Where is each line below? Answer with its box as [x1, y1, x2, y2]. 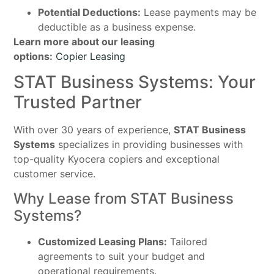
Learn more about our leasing [13, 35, 155, 48]
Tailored [167, 235, 208, 248]
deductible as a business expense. [38, 20, 196, 33]
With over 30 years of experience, [13, 124, 174, 136]
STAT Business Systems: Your [13, 72, 256, 93]
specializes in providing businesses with [55, 138, 243, 151]
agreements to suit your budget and [38, 250, 206, 262]
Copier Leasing [56, 50, 126, 62]
